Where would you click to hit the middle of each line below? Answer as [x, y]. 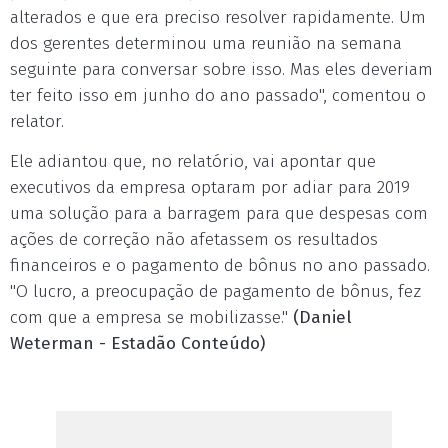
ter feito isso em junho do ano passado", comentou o [218, 95]
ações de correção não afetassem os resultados [194, 239]
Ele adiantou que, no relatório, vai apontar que [193, 161]
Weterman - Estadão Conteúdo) [137, 343]
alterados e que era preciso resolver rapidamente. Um [218, 17]
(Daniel [322, 317]
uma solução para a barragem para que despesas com [219, 213]
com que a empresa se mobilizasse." [151, 317]
